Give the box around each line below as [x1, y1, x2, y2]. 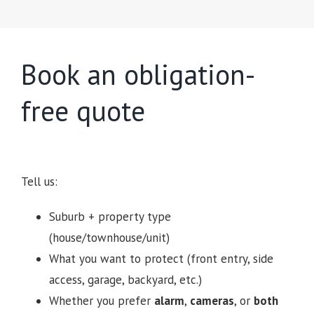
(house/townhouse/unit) [48, 230, 170, 246]
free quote [20, 93, 145, 130]
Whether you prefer [48, 293, 154, 309]
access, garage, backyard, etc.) [48, 272, 202, 288]
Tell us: [20, 174, 57, 190]
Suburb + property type [48, 209, 171, 225]
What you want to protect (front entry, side [48, 251, 273, 267]
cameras [189, 293, 234, 309]
